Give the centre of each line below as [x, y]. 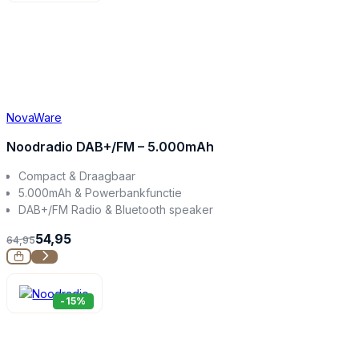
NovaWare [34, 117]
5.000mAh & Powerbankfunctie [101, 192]
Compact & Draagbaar [77, 175]
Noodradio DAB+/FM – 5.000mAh [110, 146]
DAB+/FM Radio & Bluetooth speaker [116, 209]
